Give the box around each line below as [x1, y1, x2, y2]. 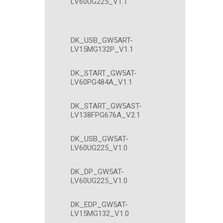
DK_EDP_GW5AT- [71, 200, 128, 209]
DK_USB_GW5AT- [71, 134, 128, 143]
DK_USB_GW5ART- [71, 36, 133, 45]
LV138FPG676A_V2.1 [71, 111, 140, 119]
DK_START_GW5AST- [71, 102, 142, 111]
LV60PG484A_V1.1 [71, 78, 132, 87]
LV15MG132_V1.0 [71, 209, 129, 218]
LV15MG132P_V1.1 [71, 45, 133, 54]
